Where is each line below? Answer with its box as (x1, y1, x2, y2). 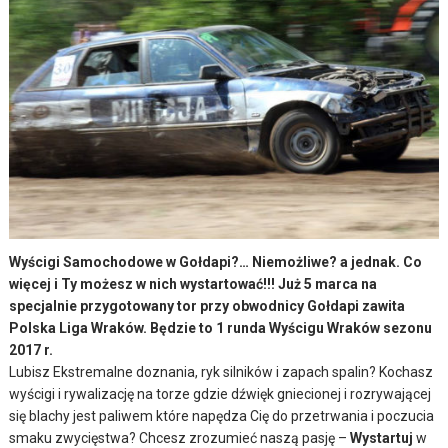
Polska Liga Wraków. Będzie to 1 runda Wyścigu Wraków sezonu (9, 320, 433, 337)
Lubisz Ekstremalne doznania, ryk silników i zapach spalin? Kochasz (9, 364, 434, 381)
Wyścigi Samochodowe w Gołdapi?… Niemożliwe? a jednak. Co (9, 254, 423, 271)
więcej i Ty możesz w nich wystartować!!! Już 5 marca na (9, 276, 378, 293)
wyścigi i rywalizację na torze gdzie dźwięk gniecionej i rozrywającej (9, 386, 432, 403)
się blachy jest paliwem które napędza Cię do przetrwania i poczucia (9, 408, 435, 425)
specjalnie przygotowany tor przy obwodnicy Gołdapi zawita (9, 298, 406, 315)
